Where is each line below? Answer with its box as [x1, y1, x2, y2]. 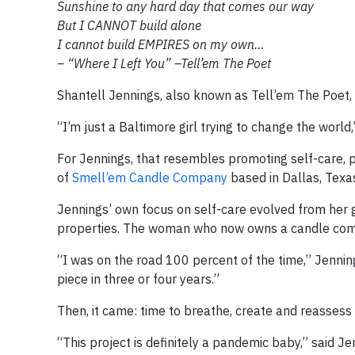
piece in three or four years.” [57, 270, 219, 287]
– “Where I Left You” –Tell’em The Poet [57, 55, 271, 71]
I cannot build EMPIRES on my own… [57, 36, 265, 52]
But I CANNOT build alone [57, 17, 201, 33]
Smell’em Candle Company [72, 169, 227, 185]
